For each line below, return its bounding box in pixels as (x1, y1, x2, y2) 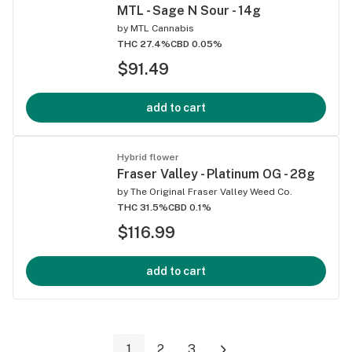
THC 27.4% (117, 38, 170, 49)
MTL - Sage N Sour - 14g (117, 2, 261, 18)
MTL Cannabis (130, 22, 194, 34)
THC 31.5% (117, 201, 168, 213)
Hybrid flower (117, 151, 179, 163)
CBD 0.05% (170, 38, 222, 49)
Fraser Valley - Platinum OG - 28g (117, 166, 315, 181)
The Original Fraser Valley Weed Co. (130, 185, 292, 197)
